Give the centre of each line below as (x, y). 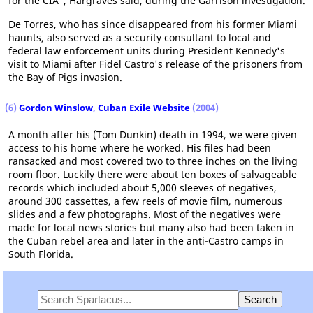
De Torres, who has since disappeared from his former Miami (153, 24)
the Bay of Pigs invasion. (65, 77)
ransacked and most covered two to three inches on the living (153, 161)
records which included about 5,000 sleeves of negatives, (143, 187)
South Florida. (41, 254)
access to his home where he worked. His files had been (140, 147)
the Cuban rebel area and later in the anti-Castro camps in (146, 240)
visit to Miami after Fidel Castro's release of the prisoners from (155, 64)
